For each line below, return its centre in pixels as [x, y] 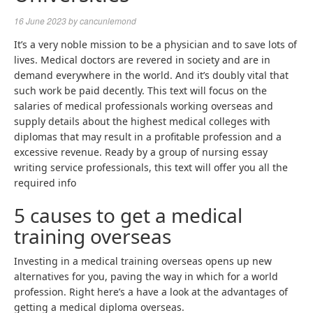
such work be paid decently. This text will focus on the [140, 90]
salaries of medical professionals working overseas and [144, 106]
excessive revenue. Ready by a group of [108, 152]
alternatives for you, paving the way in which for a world [146, 276]
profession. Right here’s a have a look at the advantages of [151, 292]
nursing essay [235, 152]
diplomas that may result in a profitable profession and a [148, 137]
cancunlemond [108, 21]
